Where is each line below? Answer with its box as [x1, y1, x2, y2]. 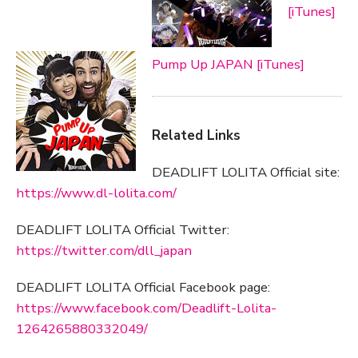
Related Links [152, 125, 241, 145]
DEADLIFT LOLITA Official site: [152, 162, 340, 181]
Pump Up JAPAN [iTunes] [152, 54, 304, 74]
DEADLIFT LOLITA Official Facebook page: [16, 277, 270, 296]
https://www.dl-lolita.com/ [16, 183, 177, 202]
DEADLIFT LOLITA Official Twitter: [16, 220, 229, 239]
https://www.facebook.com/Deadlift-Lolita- [16, 298, 276, 317]
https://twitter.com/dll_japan [16, 241, 192, 260]
